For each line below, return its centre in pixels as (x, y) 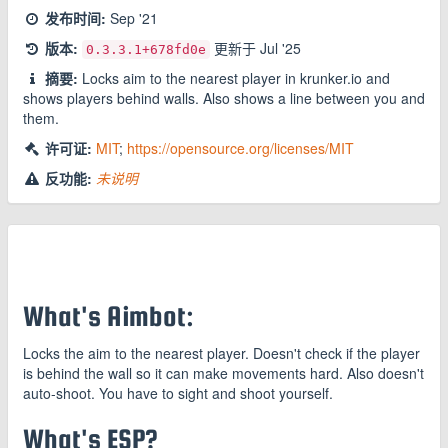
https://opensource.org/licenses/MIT (240, 148)
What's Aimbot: (108, 316)
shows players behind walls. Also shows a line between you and (224, 98)
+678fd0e (174, 49)
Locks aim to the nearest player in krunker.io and (234, 78)
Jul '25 (280, 48)
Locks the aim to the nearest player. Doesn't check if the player (221, 353)
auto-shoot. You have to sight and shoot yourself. (178, 393)
